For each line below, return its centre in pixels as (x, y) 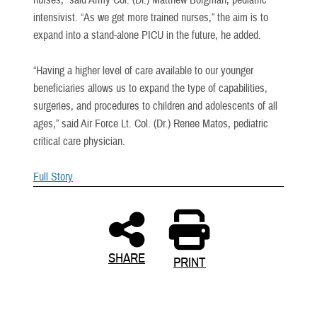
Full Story (53, 177)
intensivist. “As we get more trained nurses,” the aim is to (151, 17)
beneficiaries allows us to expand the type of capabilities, (150, 88)
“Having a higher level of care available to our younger (143, 70)
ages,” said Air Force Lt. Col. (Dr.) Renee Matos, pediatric (151, 123)
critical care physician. (79, 141)
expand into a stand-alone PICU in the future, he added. (147, 35)
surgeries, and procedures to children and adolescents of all (155, 106)
